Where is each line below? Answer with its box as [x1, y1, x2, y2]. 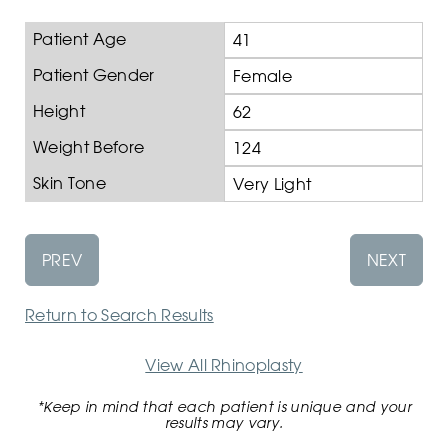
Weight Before [33, 137, 145, 158]
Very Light [233, 174, 312, 195]
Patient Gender [33, 65, 155, 86]
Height [33, 101, 85, 122]
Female [233, 66, 292, 87]
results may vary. [164, 414, 284, 433]
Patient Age [33, 29, 127, 50]
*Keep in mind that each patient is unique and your [36, 398, 411, 417]
